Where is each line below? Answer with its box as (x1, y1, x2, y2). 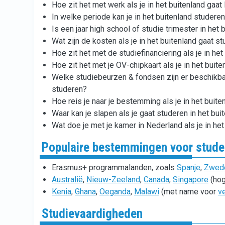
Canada (144, 175, 169, 184)
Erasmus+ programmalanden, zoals (52, 163, 177, 172)
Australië (52, 175, 83, 184)
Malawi (134, 187, 159, 196)
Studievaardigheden (42, 206, 143, 221)
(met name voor (159, 187, 218, 196)
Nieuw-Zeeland (86, 175, 140, 184)
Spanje (177, 163, 200, 172)
